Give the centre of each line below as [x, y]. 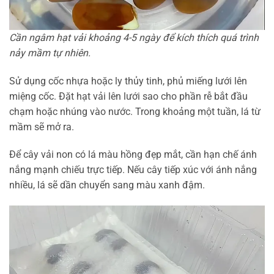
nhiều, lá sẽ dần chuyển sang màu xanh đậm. [107, 185]
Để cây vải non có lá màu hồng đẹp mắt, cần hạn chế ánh [133, 155]
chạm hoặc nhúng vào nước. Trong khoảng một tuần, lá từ [135, 111]
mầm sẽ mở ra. [42, 127]
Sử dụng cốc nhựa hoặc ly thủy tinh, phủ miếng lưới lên [128, 81]
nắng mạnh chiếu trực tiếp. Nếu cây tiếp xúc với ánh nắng [133, 170]
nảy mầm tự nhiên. [50, 53]
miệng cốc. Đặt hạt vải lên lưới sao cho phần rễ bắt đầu [128, 96]
